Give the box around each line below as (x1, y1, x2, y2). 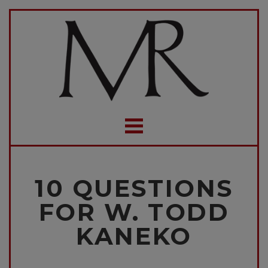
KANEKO (76, 221, 192, 251)
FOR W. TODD (38, 197, 230, 227)
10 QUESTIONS (35, 173, 233, 203)
